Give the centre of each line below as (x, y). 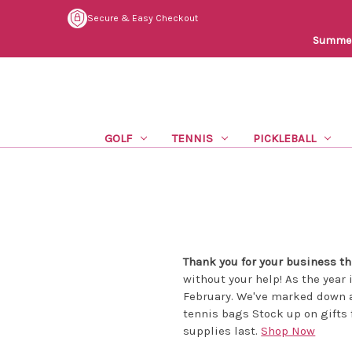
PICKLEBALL (284, 138)
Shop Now (288, 330)
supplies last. (222, 330)
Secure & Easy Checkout (143, 18)
